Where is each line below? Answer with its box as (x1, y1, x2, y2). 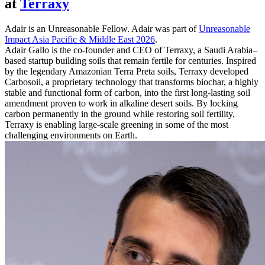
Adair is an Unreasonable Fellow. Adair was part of (5, 23, 199, 34)
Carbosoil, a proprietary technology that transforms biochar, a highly (5, 76, 258, 87)
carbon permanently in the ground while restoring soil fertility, (5, 108, 235, 119)
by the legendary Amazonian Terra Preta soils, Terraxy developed (5, 66, 248, 76)
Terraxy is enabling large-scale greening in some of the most (5, 119, 228, 130)
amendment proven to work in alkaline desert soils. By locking (5, 98, 238, 108)
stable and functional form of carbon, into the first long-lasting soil (5, 87, 250, 98)
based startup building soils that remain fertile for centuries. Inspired (5, 55, 256, 66)
